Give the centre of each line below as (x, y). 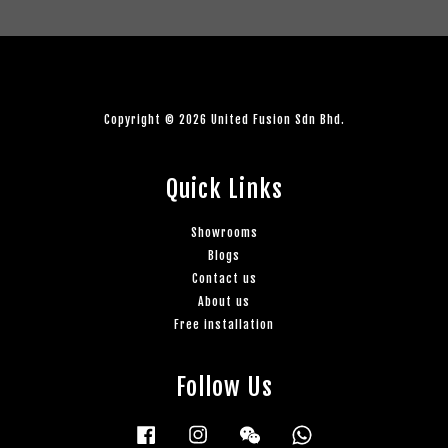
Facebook (187, 430)
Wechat (285, 430)
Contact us (224, 278)
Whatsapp (344, 430)
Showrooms (224, 232)
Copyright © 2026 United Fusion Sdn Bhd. (224, 119)
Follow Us (224, 386)
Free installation (224, 324)
